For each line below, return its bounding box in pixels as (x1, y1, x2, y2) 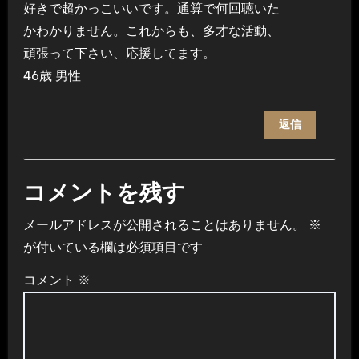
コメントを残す (22, 183, 185, 206)
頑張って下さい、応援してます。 (22, 45, 216, 61)
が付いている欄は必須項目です (22, 240, 203, 256)
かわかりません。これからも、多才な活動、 (22, 22, 280, 38)
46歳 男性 (22, 67, 81, 83)
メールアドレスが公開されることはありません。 (22, 217, 305, 233)
